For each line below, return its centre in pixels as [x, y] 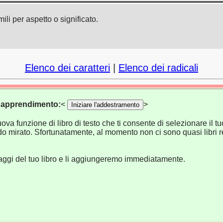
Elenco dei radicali [158, 68]
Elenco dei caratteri [67, 68]
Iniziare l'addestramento [105, 105]
